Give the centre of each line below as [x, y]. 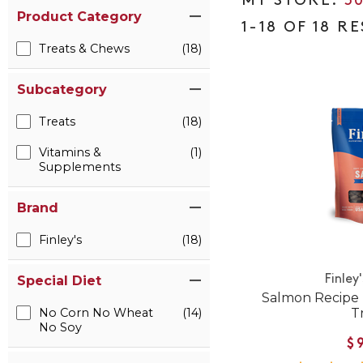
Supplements [80, 167]
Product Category [79, 17]
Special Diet [59, 281]
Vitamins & [70, 153]
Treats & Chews [84, 49]
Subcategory [62, 90]
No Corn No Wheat [96, 313]
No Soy [60, 328]
